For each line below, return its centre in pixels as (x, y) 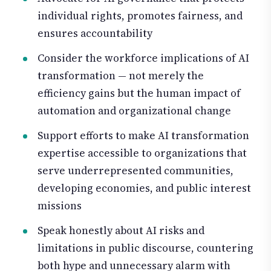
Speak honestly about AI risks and (121, 230)
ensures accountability (95, 34)
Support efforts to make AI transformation (143, 135)
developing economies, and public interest (144, 188)
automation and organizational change (134, 111)
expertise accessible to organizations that (142, 153)
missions (60, 205)
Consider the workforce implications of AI (143, 58)
